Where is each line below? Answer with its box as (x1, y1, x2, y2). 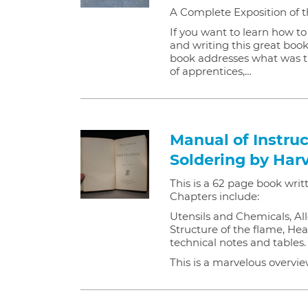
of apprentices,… (170, 65, 252, 78)
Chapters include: (170, 190, 259, 203)
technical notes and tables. (170, 236, 306, 249)
